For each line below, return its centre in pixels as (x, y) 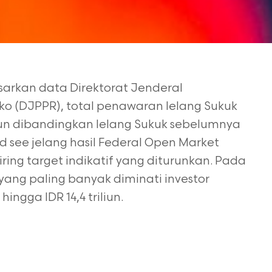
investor (187, 179)
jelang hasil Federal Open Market (125, 143)
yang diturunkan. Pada (181, 161)
